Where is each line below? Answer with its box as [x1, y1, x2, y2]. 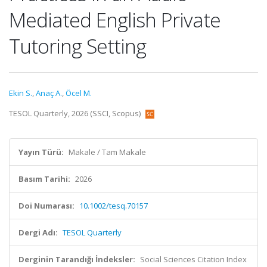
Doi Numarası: [18, 200, 74, 211]
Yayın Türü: [18, 147, 64, 157]
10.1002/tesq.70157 [79, 200, 148, 211]
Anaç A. [36, 88, 62, 98]
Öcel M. [66, 88, 92, 98]
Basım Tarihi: [18, 173, 70, 184]
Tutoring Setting [9, 32, 146, 60]
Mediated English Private [9, 6, 221, 33]
